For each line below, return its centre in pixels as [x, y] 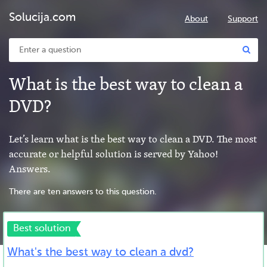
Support [243, 19]
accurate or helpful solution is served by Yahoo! [114, 154]
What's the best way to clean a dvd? [100, 252]
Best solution [42, 229]
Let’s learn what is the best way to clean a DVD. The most [133, 139]
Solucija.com [42, 18]
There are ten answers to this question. [83, 192]
